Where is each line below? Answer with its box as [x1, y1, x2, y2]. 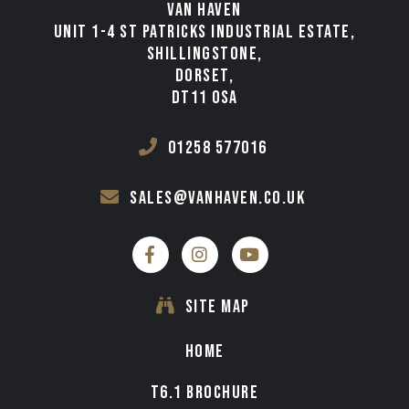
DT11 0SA [171, 87, 238, 109]
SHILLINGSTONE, [146, 43, 263, 65]
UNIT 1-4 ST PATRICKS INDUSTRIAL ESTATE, [53, 21, 356, 43]
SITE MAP [184, 296, 250, 318]
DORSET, [174, 65, 235, 87]
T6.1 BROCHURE [150, 382, 259, 404]
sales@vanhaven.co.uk [130, 187, 306, 209]
